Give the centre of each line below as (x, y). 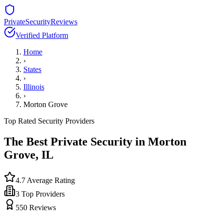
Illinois (34, 87)
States (32, 69)
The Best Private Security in (76, 141)
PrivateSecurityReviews (41, 22)
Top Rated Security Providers (49, 121)
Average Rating (50, 180)
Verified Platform (42, 35)
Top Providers (42, 194)
